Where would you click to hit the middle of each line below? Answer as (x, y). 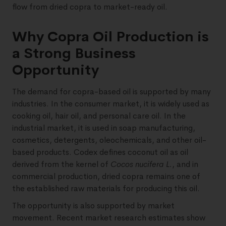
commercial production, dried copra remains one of (106, 176)
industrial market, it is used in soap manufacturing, (104, 128)
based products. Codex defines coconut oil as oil (100, 152)
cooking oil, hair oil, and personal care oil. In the (99, 116)
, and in (185, 164)
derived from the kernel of (61, 164)
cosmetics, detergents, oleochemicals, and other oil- (109, 140)
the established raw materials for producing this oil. (106, 188)
